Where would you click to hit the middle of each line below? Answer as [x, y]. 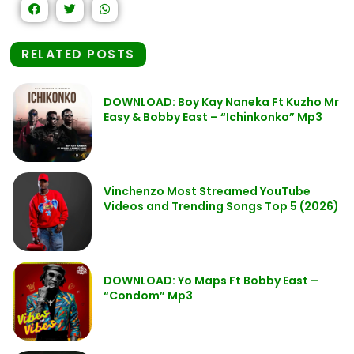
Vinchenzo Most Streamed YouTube [207, 191]
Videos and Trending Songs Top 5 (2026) [221, 206]
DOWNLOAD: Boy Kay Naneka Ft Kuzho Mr [221, 102]
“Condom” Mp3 [148, 296]
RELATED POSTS [78, 54]
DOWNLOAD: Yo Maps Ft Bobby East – [211, 281]
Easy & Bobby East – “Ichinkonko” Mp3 [213, 117]
